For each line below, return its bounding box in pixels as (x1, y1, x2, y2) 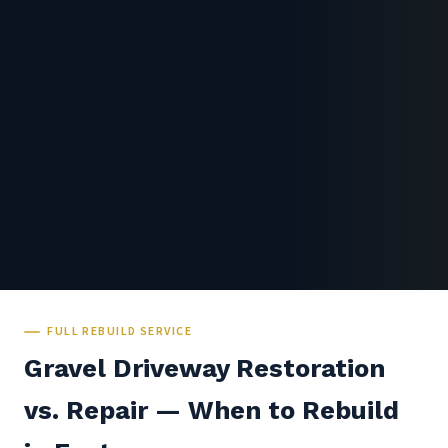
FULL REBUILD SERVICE (47, 322, 192, 340)
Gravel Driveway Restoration (24, 353, 385, 384)
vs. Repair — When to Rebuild (24, 395, 399, 426)
